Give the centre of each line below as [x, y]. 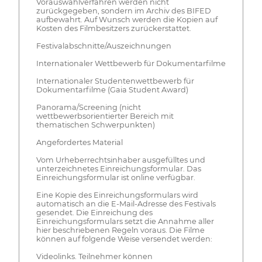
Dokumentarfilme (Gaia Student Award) [112, 89]
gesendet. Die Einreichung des [94, 212]
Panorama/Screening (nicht [88, 107]
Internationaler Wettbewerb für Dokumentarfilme [131, 63]
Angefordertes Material [79, 142]
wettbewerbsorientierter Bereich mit [105, 116]
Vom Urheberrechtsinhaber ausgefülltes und [120, 160]
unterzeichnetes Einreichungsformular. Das [118, 168]
